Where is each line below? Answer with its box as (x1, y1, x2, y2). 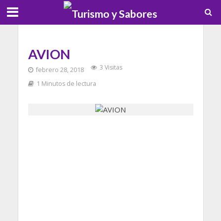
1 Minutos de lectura (36, 79, 96, 88)
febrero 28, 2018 (36, 66, 84, 74)
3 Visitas (99, 63, 122, 72)
